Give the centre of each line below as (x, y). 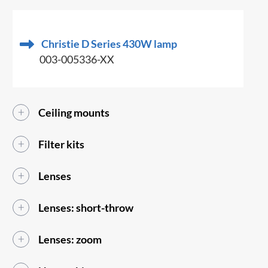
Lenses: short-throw (86, 208)
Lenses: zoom (70, 240)
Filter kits (62, 144)
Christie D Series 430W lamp (109, 44)
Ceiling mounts (74, 113)
